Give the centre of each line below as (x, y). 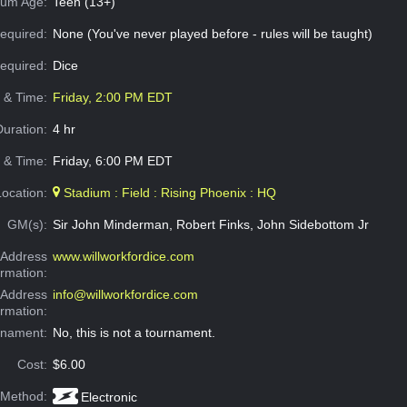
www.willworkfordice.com (123, 257)
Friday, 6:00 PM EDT (112, 161)
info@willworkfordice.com (125, 295)
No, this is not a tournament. (134, 333)
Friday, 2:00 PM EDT (112, 98)
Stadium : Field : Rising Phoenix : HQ (168, 193)
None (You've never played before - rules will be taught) (212, 34)
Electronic (109, 397)
